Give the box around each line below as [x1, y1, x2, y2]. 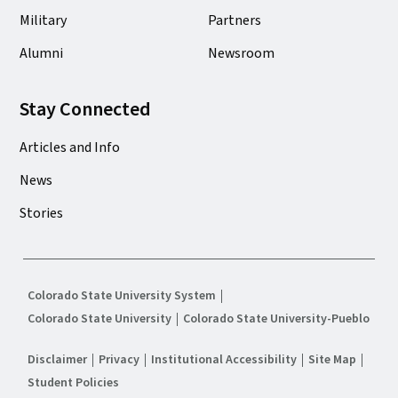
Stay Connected [20, 95, 151, 124]
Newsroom [208, 44, 275, 64]
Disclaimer [28, 351, 87, 370]
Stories [20, 203, 63, 224]
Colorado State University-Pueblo [183, 310, 370, 329]
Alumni [20, 44, 63, 64]
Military [20, 11, 67, 31]
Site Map [308, 351, 356, 370]
